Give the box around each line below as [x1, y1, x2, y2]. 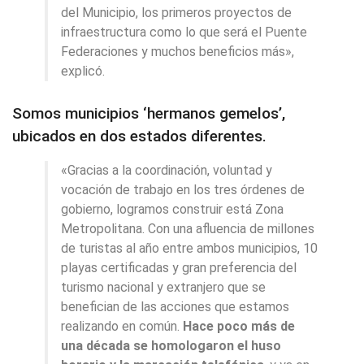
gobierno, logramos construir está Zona [61, 201, 284, 217]
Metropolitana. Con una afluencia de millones [61, 220, 314, 236]
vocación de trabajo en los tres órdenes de [61, 181, 305, 197]
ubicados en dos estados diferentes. [12, 126, 266, 145]
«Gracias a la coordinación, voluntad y [61, 162, 272, 178]
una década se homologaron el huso [61, 337, 281, 353]
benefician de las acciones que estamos [61, 298, 289, 314]
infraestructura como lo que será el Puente [61, 24, 307, 41]
